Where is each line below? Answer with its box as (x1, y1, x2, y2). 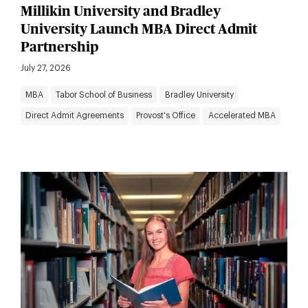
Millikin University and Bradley (20, 4, 221, 19)
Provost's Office (136, 111, 196, 120)
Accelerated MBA (208, 111, 276, 120)
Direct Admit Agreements (25, 111, 124, 120)
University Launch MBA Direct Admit (20, 22, 257, 36)
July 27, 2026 (20, 63, 71, 72)
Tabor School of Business (56, 90, 153, 99)
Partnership (20, 40, 98, 54)
